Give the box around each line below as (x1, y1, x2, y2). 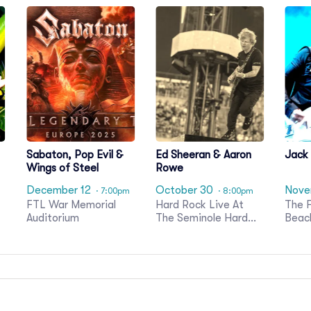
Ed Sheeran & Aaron (155, 149, 251, 162)
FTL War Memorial (26, 198, 116, 211)
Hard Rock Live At (155, 198, 244, 211)
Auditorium (26, 211, 79, 224)
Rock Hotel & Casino (155, 224, 257, 237)
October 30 (155, 183, 213, 196)
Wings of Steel (26, 162, 99, 175)
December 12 (26, 183, 91, 196)
